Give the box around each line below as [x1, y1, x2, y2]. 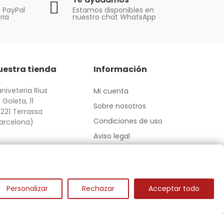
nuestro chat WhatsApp [72, 11, 156, 22]
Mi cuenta [93, 86, 128, 96]
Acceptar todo [148, 183, 199, 193]
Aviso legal [93, 131, 130, 141]
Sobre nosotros [93, 101, 146, 111]
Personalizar [6, 183, 48, 193]
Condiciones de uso [93, 116, 162, 126]
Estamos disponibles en [72, 4, 154, 15]
